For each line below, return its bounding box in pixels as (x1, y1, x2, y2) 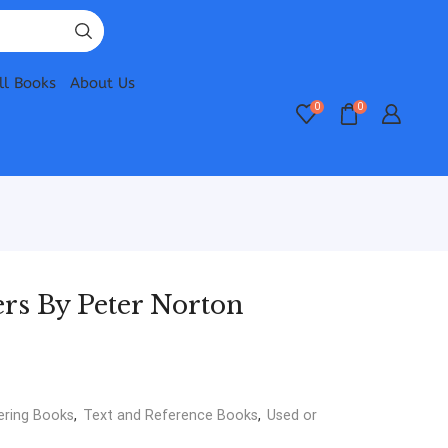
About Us (70, 74, 136, 92)
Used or (267, 407, 317, 424)
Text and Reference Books (83, 407, 258, 424)
